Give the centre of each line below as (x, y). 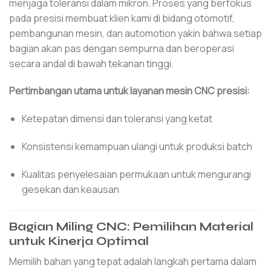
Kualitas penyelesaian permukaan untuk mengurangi (136, 174)
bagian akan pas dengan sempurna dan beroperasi (122, 48)
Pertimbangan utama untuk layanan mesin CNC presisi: (129, 91)
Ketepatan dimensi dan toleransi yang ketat (117, 119)
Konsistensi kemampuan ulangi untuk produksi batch (137, 146)
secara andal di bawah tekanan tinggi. (91, 63)
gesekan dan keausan (70, 189)
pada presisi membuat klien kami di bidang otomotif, (122, 18)
